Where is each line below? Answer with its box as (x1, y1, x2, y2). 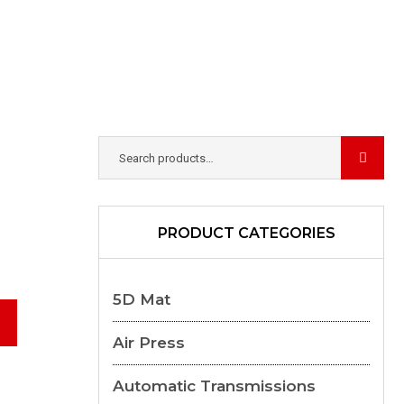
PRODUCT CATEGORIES (157, 225, 335, 242)
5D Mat (112, 290, 170, 308)
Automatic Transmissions (112, 377, 316, 395)
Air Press (112, 334, 185, 352)
